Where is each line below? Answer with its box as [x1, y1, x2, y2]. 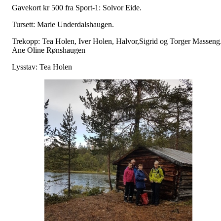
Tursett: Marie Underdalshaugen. [12, 20, 116, 29]
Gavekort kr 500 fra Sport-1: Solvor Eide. [12, 3, 146, 12]
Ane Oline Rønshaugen [12, 45, 85, 54]
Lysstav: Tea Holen [12, 62, 72, 71]
